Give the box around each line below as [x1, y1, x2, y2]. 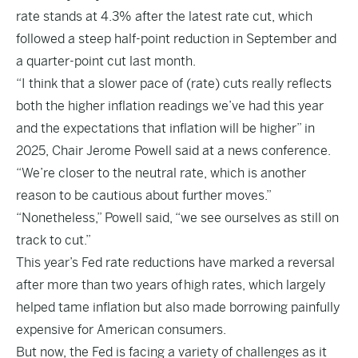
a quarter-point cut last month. [16, 54, 196, 69]
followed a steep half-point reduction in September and [16, 31, 336, 46]
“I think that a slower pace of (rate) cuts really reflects [16, 76, 332, 91]
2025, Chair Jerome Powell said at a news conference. [16, 143, 331, 158]
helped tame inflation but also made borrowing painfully [16, 300, 340, 315]
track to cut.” [16, 233, 91, 248]
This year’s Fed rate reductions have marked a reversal [16, 255, 335, 270]
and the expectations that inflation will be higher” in [16, 121, 315, 136]
